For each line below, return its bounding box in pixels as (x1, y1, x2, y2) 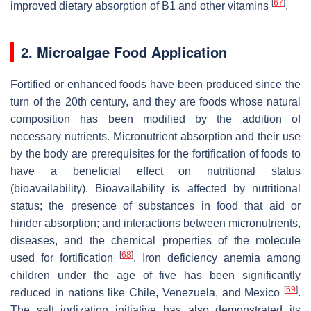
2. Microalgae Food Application (21, 41, 227, 62)
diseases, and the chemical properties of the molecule (10, 234, 301, 246)
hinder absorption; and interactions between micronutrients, (10, 217, 301, 229)
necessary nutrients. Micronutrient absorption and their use (10, 130, 301, 142)
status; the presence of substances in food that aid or (10, 199, 301, 212)
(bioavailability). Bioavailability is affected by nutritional (10, 182, 301, 194)
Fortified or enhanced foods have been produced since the (10, 78, 301, 90)
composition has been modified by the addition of (10, 112, 301, 125)
